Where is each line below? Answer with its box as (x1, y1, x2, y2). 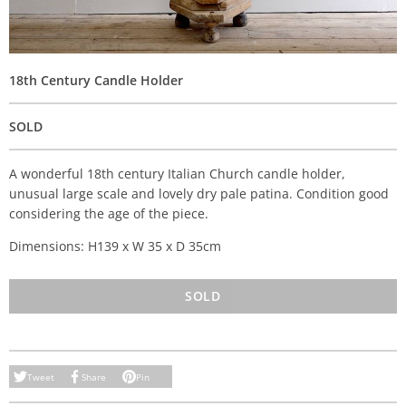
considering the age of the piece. (9, 205, 208, 222)
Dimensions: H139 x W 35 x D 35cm (9, 237, 221, 255)
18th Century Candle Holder (9, 72, 183, 89)
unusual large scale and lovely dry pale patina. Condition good (9, 185, 389, 202)
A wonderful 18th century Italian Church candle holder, (9, 165, 345, 182)
